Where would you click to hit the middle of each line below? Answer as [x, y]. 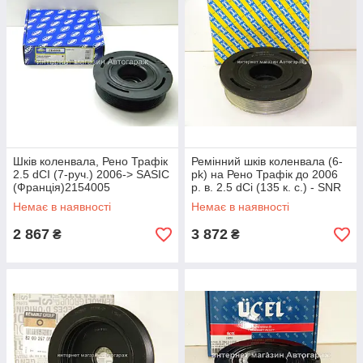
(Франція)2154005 [62, 187]
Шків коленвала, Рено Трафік [90, 161]
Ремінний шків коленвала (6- [267, 161]
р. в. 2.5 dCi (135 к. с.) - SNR [266, 187]
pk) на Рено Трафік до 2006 [265, 174]
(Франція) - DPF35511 [250, 200]
